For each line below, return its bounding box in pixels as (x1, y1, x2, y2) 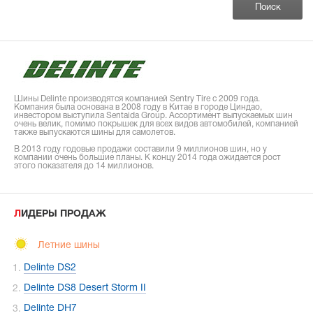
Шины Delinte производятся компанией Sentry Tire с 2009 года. (14, 95, 260, 103)
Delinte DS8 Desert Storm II (24, 284, 146, 293)
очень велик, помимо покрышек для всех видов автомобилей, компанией (14, 120, 298, 129)
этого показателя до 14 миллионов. (14, 162, 154, 170)
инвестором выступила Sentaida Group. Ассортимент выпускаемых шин (14, 112, 293, 120)
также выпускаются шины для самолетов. (14, 129, 175, 137)
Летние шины (38, 240, 100, 250)
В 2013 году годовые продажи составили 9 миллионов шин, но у (14, 145, 267, 154)
